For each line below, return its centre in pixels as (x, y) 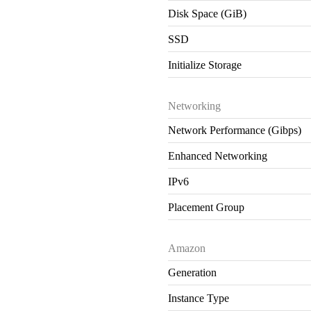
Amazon (187, 248)
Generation (193, 272)
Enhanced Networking (218, 155)
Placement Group (207, 207)
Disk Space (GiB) (208, 13)
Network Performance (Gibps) (235, 130)
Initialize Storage (205, 65)
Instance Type (199, 298)
